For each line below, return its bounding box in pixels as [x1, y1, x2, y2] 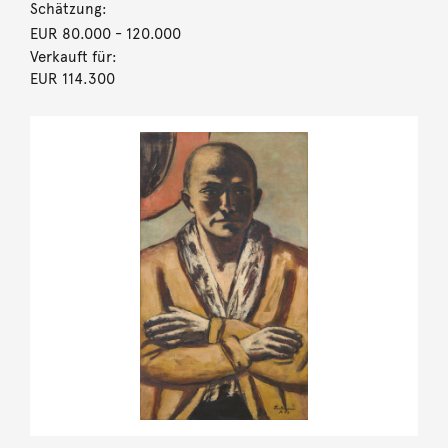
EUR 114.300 [29, 69, 115, 88]
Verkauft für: [29, 47, 117, 66]
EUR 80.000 [29, 24, 111, 43]
